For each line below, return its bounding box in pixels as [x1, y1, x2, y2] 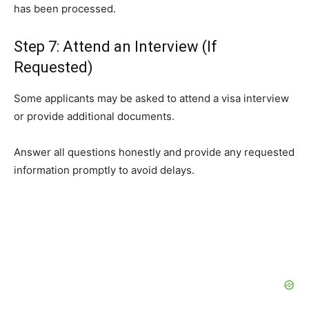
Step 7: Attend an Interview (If [14, 38, 217, 56]
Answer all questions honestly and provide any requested [14, 146, 295, 159]
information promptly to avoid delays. [14, 163, 195, 177]
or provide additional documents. [14, 110, 175, 123]
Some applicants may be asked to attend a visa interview [14, 92, 289, 106]
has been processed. [14, 2, 116, 16]
